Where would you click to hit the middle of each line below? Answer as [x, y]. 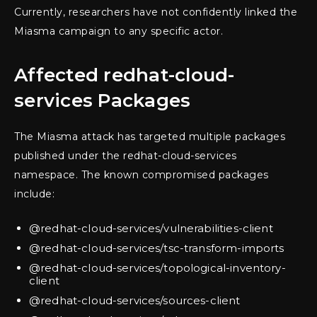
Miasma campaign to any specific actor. [119, 31]
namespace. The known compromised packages [142, 175]
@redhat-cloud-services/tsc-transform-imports [157, 248]
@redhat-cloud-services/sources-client [135, 301]
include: [34, 194]
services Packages [103, 101]
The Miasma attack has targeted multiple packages [150, 137]
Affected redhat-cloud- [125, 75]
